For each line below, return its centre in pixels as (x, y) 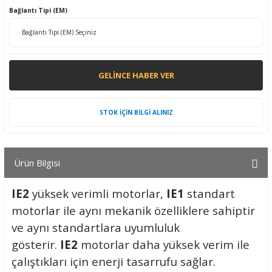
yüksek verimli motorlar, (98, 193)
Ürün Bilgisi (37, 163)
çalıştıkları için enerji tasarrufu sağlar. (114, 261)
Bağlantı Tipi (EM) (38, 10)
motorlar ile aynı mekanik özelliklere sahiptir (133, 210)
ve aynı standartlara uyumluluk (96, 227)
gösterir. (36, 244)
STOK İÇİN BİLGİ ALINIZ (136, 112)
